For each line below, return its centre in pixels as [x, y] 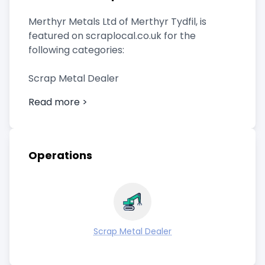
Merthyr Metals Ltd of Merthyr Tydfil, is [117, 22]
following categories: [76, 50]
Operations [60, 155]
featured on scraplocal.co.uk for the [112, 36]
